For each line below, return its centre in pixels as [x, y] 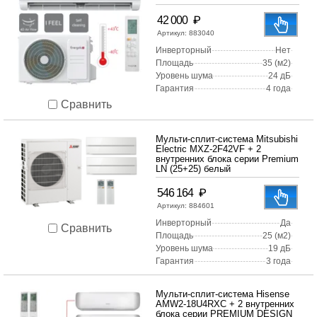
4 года [278, 89]
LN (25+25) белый [193, 169]
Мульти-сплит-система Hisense [223, 294]
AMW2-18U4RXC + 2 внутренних [225, 304]
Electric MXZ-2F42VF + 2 [208, 149]
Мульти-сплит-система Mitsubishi [227, 139]
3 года [278, 261]
